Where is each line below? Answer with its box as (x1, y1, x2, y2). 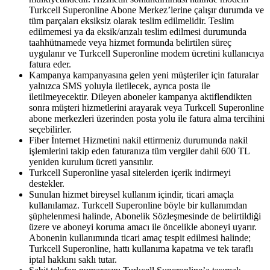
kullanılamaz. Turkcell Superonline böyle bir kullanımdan (29, 199, 247, 210)
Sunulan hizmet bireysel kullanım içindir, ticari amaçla (29, 189, 234, 199)
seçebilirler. (29, 124, 72, 134)
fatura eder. (29, 58, 71, 69)
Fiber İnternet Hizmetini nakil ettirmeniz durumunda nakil (29, 134, 248, 145)
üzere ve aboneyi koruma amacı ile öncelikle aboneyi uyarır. (29, 221, 257, 232)
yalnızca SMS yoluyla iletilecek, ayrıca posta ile (29, 80, 210, 91)
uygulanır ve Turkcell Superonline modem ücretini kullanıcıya (29, 48, 264, 58)
